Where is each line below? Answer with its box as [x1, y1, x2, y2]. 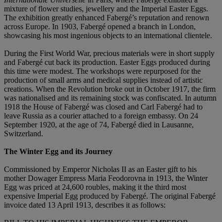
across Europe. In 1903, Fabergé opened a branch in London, [4, 22, 196, 31]
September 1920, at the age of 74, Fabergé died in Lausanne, [4, 120, 194, 129]
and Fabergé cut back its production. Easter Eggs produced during [4, 57, 210, 66]
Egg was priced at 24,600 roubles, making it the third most [4, 182, 186, 191]
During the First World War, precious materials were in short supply [4, 49, 215, 57]
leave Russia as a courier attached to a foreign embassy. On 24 [4, 111, 198, 120]
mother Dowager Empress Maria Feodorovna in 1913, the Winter [4, 173, 208, 182]
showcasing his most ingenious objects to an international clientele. [4, 31, 212, 40]
